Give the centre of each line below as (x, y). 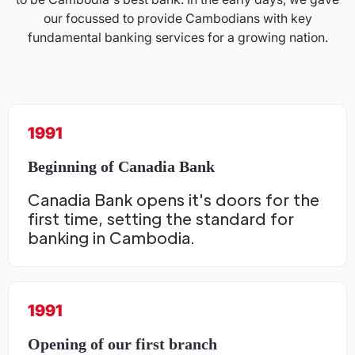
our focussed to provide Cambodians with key (177, 19)
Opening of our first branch (122, 344)
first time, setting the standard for (161, 219)
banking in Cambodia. (111, 238)
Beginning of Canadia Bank (121, 167)
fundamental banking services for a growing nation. (177, 38)
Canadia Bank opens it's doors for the (174, 200)
